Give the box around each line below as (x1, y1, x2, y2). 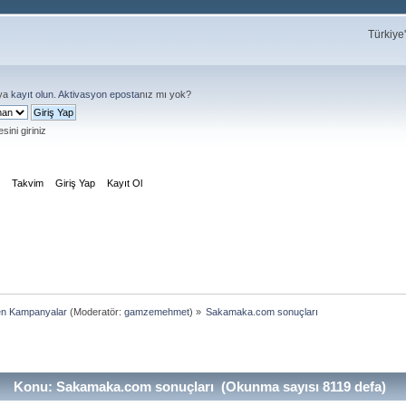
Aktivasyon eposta (58, 89, 140, 100)
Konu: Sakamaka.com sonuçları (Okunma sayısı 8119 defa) (9, 379, 386, 395)
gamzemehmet (123, 305, 189, 317)
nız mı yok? (140, 89, 191, 100)
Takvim (12, 177, 44, 188)
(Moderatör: (66, 305, 124, 317)
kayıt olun (11, 89, 53, 100)
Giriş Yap (55, 177, 96, 188)
